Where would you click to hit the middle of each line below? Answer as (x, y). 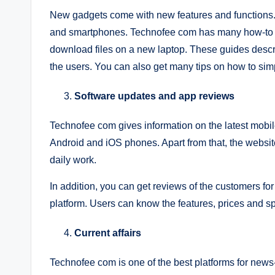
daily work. (73, 160)
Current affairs (108, 233)
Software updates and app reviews (154, 96)
